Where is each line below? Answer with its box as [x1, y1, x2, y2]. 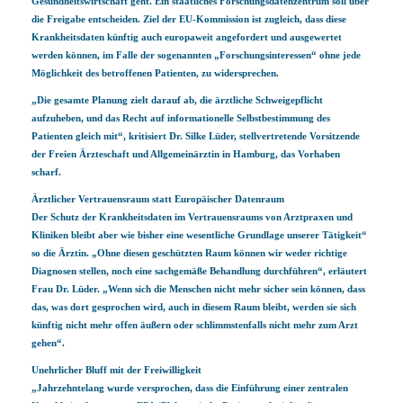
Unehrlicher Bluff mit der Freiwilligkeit [31, 364, 201, 375]
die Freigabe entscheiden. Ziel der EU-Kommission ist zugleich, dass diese [31, 13, 346, 24]
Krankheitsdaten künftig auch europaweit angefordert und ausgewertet [31, 31, 342, 42]
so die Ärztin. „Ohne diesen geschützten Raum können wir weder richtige [31, 247, 347, 258]
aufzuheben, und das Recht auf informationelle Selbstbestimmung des [31, 112, 330, 123]
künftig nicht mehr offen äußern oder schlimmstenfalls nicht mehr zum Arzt [31, 319, 358, 330]
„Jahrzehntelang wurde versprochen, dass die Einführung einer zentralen [31, 382, 348, 393]
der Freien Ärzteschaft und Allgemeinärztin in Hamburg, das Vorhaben [31, 148, 340, 159]
